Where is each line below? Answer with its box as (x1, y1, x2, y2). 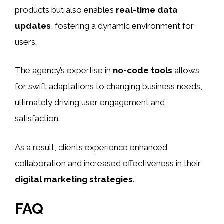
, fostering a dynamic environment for (51, 20, 194, 31)
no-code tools (113, 65, 172, 76)
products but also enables (15, 4, 116, 15)
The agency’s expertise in (15, 65, 113, 76)
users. (15, 36, 37, 47)
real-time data (116, 4, 178, 15)
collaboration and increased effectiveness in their (15, 158, 201, 168)
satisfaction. (15, 113, 60, 124)
